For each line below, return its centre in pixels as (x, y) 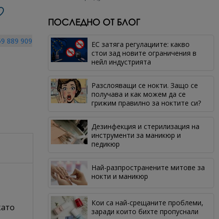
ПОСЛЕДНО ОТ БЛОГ (94, 22)
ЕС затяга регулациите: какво (141, 44)
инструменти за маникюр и (136, 135)
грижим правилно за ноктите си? (146, 103)
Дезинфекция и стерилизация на (146, 126)
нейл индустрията (121, 62)
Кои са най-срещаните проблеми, (148, 203)
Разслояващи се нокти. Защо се (145, 85)
